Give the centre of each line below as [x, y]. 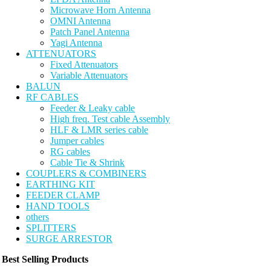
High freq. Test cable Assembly [110, 119]
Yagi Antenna [76, 43]
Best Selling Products [45, 259]
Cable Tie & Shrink [87, 162]
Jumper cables [77, 141]
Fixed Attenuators [84, 64]
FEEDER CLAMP [63, 195]
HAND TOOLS [58, 206]
